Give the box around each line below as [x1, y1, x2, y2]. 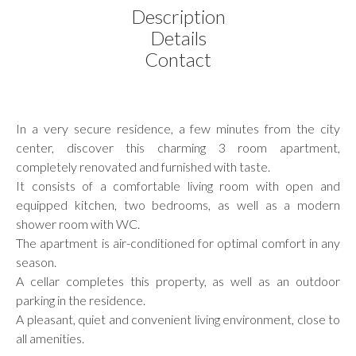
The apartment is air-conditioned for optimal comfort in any [16, 234, 340, 250]
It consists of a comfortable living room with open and [16, 177, 340, 193]
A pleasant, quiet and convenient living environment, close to [16, 311, 340, 327]
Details [149, 25, 207, 49]
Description [130, 4, 226, 28]
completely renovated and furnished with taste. [16, 158, 270, 174]
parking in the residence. [16, 292, 145, 308]
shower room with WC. [16, 215, 140, 231]
